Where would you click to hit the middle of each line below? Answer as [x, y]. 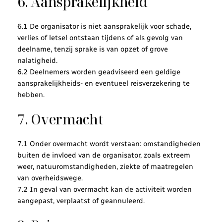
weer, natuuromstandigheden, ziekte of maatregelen [105, 166]
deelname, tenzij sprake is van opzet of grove [92, 49]
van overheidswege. [50, 178]
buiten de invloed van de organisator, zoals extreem [104, 155]
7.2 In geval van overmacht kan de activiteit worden [104, 189]
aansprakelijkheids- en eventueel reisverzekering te [103, 83]
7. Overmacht [60, 119]
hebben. [31, 94]
